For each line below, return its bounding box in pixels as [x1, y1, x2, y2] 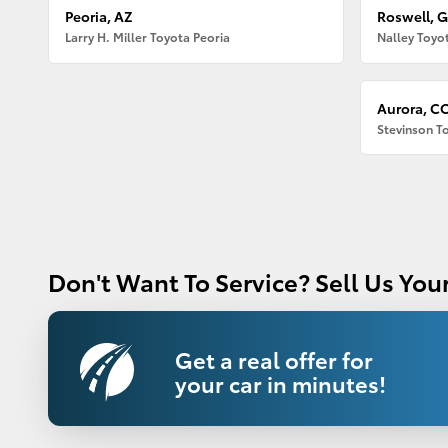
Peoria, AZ [65, 6, 134, 27]
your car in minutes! [174, 366, 386, 398]
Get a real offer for [174, 342, 373, 374]
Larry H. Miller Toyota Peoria [65, 28, 231, 46]
